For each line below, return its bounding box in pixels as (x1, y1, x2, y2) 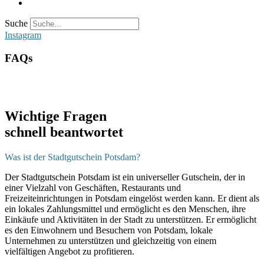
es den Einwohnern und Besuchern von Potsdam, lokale (5, 225, 213, 236)
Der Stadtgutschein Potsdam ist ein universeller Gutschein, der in (5, 172, 245, 183)
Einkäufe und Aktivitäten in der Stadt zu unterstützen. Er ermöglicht (5, 214, 256, 225)
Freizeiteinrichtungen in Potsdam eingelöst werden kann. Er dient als (5, 193, 259, 204)
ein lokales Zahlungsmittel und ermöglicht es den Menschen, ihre (5, 204, 246, 214)
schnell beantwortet (5, 124, 123, 140)
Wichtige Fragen (5, 108, 107, 124)
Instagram (5, 30, 41, 40)
